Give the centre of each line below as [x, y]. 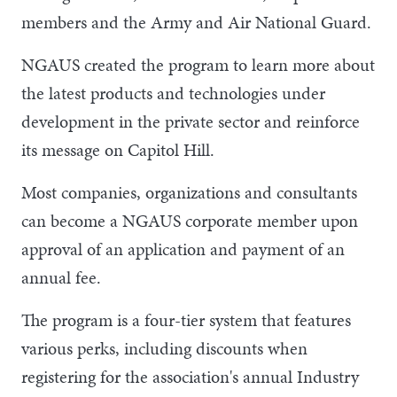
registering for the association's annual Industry [190, 376]
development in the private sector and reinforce [191, 121]
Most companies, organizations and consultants [189, 192]
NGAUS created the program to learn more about [198, 64]
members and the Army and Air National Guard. [196, 22]
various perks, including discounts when [164, 348]
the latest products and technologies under [173, 93]
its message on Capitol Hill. [118, 149]
